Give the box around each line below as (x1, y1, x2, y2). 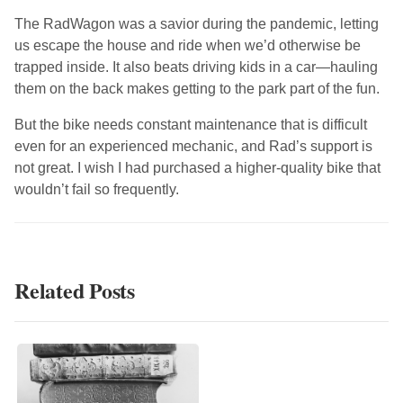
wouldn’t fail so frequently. (14, 181, 179, 197)
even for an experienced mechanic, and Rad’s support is (14, 138, 372, 154)
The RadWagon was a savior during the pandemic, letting (14, 15, 379, 31)
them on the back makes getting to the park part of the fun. (14, 80, 380, 96)
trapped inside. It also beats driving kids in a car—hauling (14, 58, 378, 75)
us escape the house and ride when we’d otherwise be (14, 37, 361, 53)
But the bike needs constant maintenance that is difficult (14, 116, 367, 132)
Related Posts (14, 274, 140, 307)
